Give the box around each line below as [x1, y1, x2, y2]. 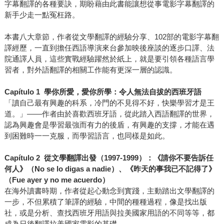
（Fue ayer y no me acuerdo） [4, 175, 109, 184]
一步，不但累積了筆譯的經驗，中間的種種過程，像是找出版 [4, 197, 207, 206]
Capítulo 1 [4, 87, 44, 96]
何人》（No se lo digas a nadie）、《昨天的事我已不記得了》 [4, 164, 216, 173]
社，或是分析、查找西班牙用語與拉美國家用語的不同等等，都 [4, 208, 214, 217]
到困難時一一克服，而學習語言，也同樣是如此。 [4, 131, 169, 140]
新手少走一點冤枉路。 [4, 10, 79, 19]
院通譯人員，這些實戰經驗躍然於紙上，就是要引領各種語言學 [4, 54, 214, 63]
